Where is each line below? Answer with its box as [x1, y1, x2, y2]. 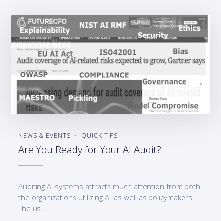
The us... [18, 203, 47, 214]
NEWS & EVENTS [18, 131, 71, 140]
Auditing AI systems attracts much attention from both [18, 182, 201, 192]
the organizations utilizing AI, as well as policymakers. [18, 192, 195, 203]
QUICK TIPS [81, 131, 118, 140]
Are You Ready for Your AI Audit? [18, 143, 162, 157]
